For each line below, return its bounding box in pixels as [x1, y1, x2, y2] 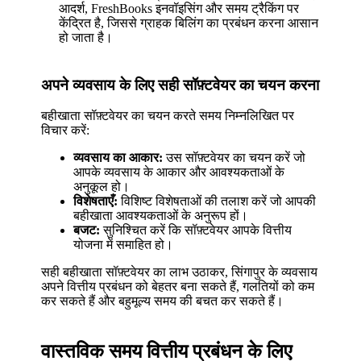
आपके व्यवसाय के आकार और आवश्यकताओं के [73, 165, 285, 180]
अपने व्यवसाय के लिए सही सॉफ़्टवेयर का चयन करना [41, 76, 320, 93]
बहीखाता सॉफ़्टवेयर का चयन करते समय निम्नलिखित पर [41, 109, 295, 123]
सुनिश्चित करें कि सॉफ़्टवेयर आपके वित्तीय [100, 223, 293, 238]
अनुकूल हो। [73, 180, 131, 194]
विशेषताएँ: [73, 194, 118, 209]
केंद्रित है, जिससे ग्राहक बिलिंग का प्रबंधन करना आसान [59, 15, 319, 30]
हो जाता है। [59, 30, 114, 44]
